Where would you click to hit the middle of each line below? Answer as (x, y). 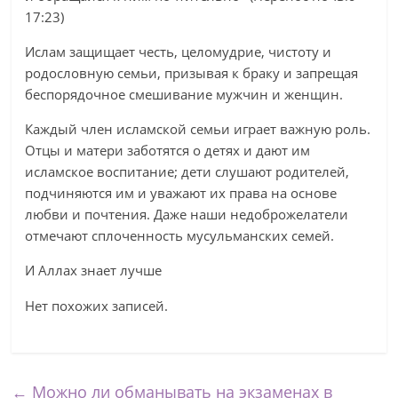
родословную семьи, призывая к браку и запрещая (192, 73)
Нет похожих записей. (97, 306)
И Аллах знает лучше (94, 270)
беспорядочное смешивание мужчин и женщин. (184, 94)
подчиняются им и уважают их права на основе (181, 193)
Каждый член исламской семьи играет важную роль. (198, 129)
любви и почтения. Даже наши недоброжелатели (187, 214)
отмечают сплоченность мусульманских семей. (180, 235)
